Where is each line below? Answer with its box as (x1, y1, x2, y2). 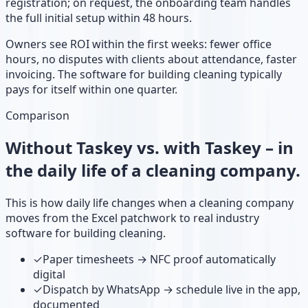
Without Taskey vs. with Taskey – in (5, 136, 294, 159)
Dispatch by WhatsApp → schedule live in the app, (43, 282, 300, 298)
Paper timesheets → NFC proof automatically (43, 252, 276, 267)
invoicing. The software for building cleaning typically (5, 66, 282, 82)
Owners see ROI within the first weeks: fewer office (5, 36, 272, 52)
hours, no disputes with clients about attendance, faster (5, 51, 297, 67)
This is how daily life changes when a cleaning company (5, 195, 294, 211)
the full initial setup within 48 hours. (5, 10, 192, 25)
